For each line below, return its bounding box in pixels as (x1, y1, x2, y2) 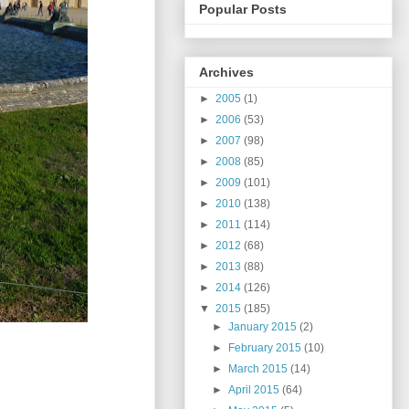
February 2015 (228, 341, 305, 355)
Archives (199, 65, 254, 80)
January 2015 (228, 320, 300, 334)
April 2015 (228, 383, 283, 397)
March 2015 (228, 362, 291, 376)
